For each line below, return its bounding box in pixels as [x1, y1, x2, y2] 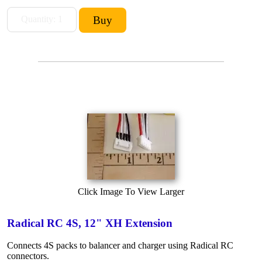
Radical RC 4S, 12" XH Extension [7, 216, 173, 229]
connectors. [7, 250, 49, 261]
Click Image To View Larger [78, 186, 184, 196]
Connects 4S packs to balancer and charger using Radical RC [7, 240, 233, 250]
